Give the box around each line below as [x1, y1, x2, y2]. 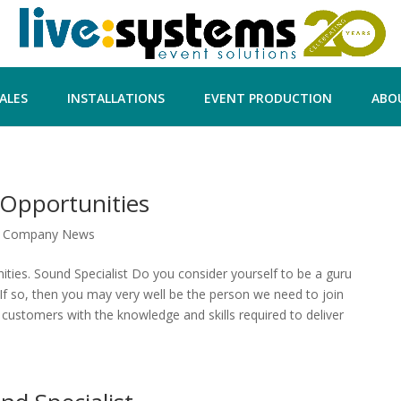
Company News [3, 226, 95, 243]
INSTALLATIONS [66, 90, 165, 107]
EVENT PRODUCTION [203, 90, 332, 107]
